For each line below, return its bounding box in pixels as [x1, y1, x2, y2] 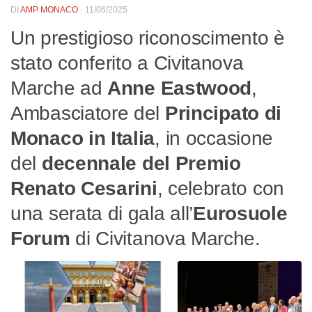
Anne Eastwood [107, 77, 252, 100]
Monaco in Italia [10, 127, 155, 150]
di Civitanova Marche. [70, 228, 260, 250]
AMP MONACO [20, 5, 78, 15]
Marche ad [10, 77, 107, 100]
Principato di [164, 102, 282, 125]
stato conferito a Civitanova [10, 52, 244, 75]
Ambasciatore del [10, 102, 165, 125]
